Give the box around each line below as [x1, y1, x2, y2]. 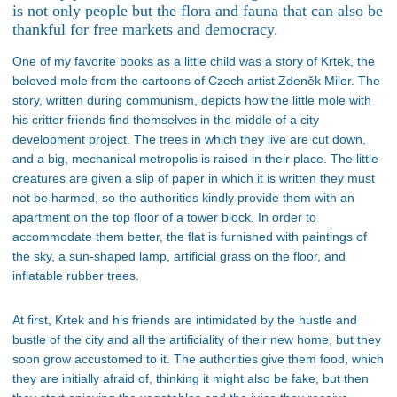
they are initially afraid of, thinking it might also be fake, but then [12, 371, 369, 386]
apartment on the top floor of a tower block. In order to [12, 210, 316, 225]
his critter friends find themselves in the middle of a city [12, 113, 319, 128]
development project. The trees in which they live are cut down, [12, 132, 366, 147]
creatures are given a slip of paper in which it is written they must [12, 171, 375, 186]
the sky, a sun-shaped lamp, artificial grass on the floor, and [12, 249, 346, 264]
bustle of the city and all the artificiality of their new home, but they [12, 332, 381, 347]
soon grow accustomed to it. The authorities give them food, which [12, 352, 384, 367]
